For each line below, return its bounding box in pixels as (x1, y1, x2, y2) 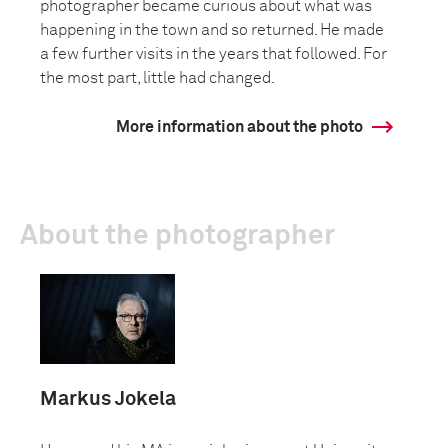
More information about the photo (116, 119, 363, 135)
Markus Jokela (40, 389, 176, 409)
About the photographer (20, 222, 335, 250)
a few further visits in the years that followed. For (40, 46, 387, 62)
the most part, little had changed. (40, 70, 275, 86)
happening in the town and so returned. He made (40, 22, 384, 38)
